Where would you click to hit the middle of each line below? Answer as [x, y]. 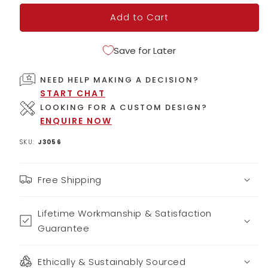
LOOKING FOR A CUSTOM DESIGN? [124, 107]
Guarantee [64, 228]
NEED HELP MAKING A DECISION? [120, 80]
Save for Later [145, 50]
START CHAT [73, 93]
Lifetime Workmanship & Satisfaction [125, 213]
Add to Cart [139, 17]
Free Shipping [70, 179]
